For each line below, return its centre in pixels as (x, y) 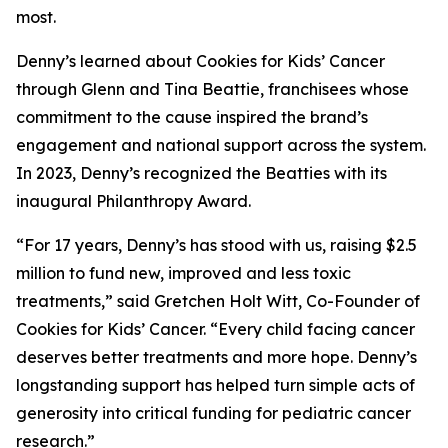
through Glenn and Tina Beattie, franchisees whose (212, 89)
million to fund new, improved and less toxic (183, 273)
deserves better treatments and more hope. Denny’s (216, 357)
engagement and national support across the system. (221, 145)
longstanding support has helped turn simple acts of (215, 385)
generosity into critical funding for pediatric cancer (213, 413)
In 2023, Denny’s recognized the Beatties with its (201, 173)
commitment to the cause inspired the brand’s (192, 117)
